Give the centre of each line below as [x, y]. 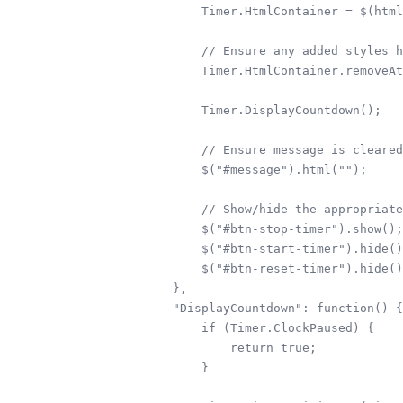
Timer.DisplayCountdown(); [263, 110]
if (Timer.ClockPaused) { [259, 327]
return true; [230, 347]
